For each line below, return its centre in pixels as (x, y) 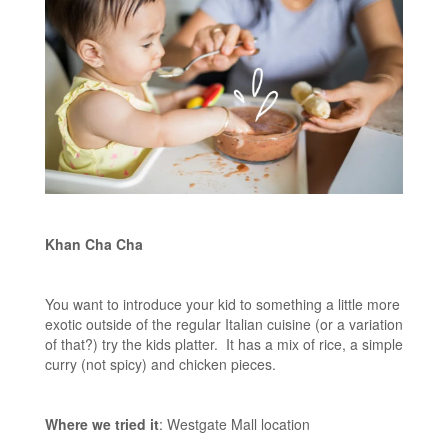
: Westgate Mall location (234, 423)
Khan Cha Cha (94, 243)
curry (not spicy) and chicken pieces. (162, 363)
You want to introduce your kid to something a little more (222, 303)
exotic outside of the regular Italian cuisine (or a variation (224, 323)
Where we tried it (102, 423)
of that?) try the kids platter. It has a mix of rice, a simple (224, 343)
